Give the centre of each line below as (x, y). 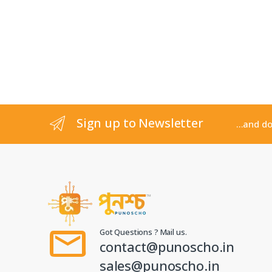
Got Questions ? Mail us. (143, 232)
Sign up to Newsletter (140, 123)
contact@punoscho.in (167, 246)
